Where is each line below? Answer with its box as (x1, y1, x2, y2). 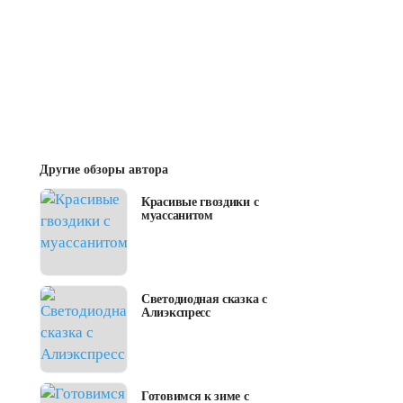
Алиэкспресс (141, 306, 210, 320)
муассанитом (141, 209, 213, 223)
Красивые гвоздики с (141, 195, 259, 210)
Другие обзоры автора (40, 163, 168, 177)
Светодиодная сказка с (141, 292, 267, 307)
